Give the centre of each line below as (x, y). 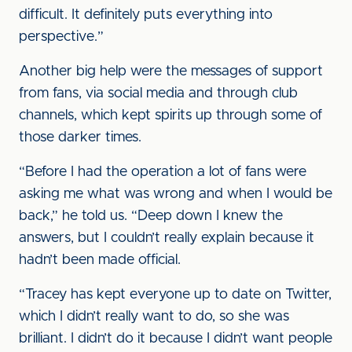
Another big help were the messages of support (171, 71)
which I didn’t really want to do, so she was (154, 317)
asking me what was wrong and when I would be (176, 194)
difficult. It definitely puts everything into (146, 15)
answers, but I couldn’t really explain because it (167, 238)
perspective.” (61, 37)
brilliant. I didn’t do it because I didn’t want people (176, 339)
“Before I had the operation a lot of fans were (163, 172)
